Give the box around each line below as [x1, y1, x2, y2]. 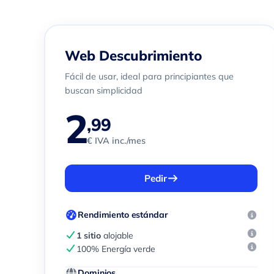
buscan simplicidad [65, 85, 143, 96]
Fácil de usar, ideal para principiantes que [65, 71, 234, 82]
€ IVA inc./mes [87, 135, 146, 146]
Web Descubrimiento [65, 46, 202, 64]
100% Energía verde [76, 243, 155, 254]
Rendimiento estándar [78, 209, 168, 220]
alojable [100, 230, 133, 241]
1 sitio [76, 230, 101, 241]
